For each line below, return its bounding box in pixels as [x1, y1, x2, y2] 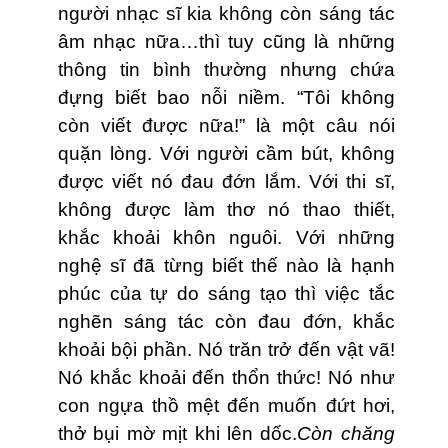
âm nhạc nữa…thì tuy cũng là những [58, 31, 395, 53]
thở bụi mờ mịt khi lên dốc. [58, 423, 298, 445]
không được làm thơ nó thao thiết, [58, 199, 395, 221]
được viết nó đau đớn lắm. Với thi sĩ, [58, 171, 395, 193]
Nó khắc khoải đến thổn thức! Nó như [58, 367, 395, 389]
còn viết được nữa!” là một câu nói [58, 115, 395, 137]
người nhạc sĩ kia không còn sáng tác [58, 3, 395, 25]
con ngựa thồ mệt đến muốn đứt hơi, [58, 395, 395, 417]
